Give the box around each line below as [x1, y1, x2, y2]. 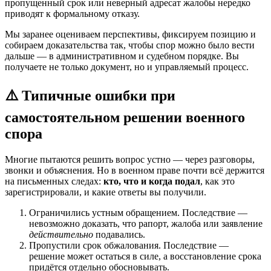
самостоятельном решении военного [5, 109, 245, 126]
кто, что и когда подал [103, 176, 200, 187]
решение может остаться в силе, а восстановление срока [29, 251, 261, 262]
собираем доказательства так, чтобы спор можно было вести [5, 40, 255, 51]
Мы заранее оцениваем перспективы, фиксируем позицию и [5, 29, 256, 40]
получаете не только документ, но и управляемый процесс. [5, 62, 249, 73]
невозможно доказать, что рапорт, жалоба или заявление [29, 218, 263, 229]
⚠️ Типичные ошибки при [5, 88, 175, 104]
